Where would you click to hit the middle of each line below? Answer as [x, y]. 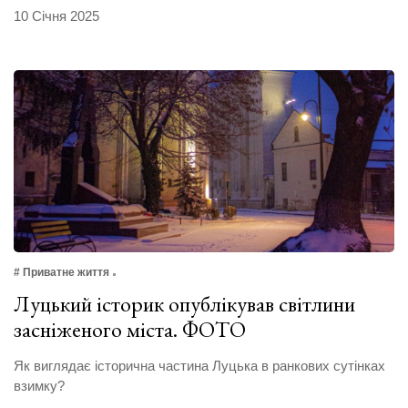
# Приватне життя [61, 273]
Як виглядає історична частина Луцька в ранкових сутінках [199, 366]
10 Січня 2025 [56, 16]
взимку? [39, 386]
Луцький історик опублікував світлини [184, 304]
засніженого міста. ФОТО [130, 330]
